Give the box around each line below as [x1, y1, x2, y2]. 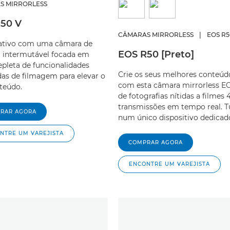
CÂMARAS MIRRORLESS [118, 31, 194, 39]
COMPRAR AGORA [128, 139, 183, 146]
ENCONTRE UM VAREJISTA [129, 161, 210, 168]
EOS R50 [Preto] [118, 49, 194, 61]
